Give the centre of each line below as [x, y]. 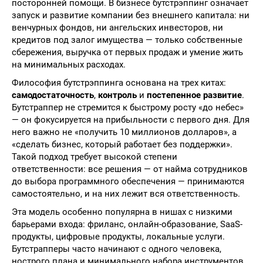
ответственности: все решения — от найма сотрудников [130, 169]
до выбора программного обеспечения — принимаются [128, 181]
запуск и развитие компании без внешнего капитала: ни [131, 15]
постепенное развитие [194, 95]
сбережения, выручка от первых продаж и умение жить [127, 52]
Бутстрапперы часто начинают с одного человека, [117, 249]
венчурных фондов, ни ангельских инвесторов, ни [117, 28]
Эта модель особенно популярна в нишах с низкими [122, 212]
